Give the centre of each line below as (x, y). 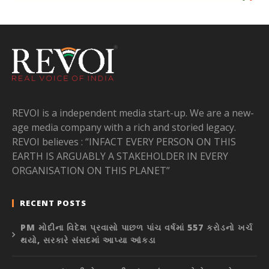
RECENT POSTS (53, 203)
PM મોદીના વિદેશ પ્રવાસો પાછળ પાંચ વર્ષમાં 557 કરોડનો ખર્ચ (137, 228)
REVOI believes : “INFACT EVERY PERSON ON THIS (124, 142)
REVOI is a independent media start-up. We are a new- (133, 113)
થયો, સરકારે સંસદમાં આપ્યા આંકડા (88, 240)
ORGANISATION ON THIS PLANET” (91, 171)
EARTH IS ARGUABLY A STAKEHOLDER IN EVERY (120, 156)
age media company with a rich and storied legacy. (124, 128)
